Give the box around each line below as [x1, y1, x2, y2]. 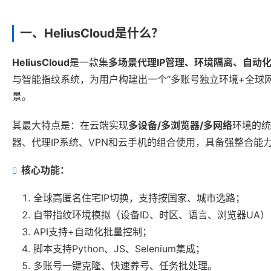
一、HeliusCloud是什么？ [20, 26, 163, 41]
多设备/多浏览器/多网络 [128, 119, 232, 132]
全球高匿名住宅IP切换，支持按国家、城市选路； [33, 192, 245, 204]
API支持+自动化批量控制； [33, 226, 152, 238]
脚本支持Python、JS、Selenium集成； [33, 243, 205, 255]
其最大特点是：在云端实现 [12, 119, 128, 132]
